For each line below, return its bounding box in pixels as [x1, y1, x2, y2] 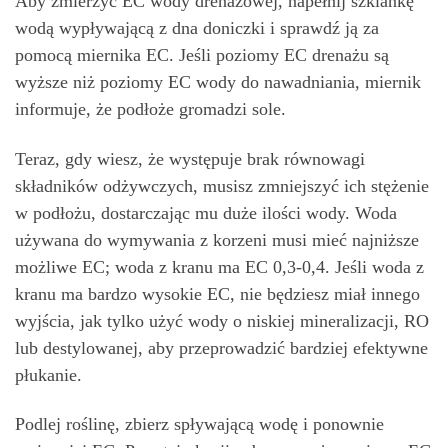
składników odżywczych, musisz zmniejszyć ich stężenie [15, 175, 429, 196]
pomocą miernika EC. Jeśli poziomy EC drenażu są [15, 45, 389, 65]
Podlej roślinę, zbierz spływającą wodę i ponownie [15, 414, 384, 434]
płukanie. [15, 364, 82, 385]
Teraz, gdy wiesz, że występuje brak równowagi [15, 148, 365, 169]
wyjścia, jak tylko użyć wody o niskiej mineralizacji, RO [15, 310, 429, 331]
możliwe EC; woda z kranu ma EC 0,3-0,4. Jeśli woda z [15, 256, 424, 277]
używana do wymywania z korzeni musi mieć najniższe [15, 229, 419, 250]
